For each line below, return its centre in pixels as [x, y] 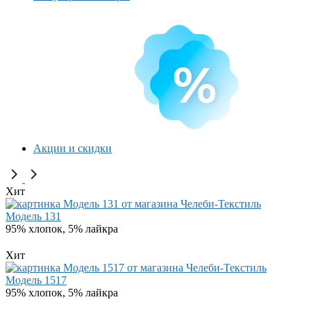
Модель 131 [33, 216]
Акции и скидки [73, 148]
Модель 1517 [36, 280]
